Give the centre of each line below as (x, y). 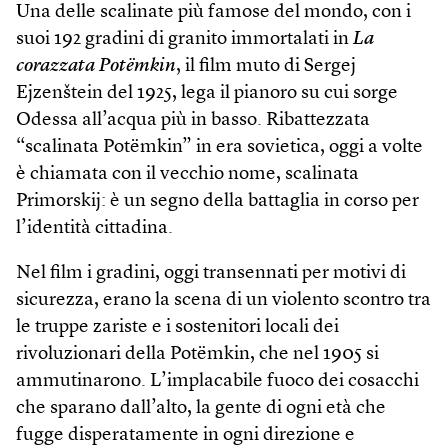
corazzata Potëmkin (96, 66)
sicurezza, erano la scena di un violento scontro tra (223, 300)
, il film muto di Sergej (266, 66)
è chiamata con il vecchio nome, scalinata (187, 174)
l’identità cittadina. (94, 228)
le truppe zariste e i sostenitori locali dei (177, 327)
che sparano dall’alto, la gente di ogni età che (201, 408)
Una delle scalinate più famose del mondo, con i (213, 12)
